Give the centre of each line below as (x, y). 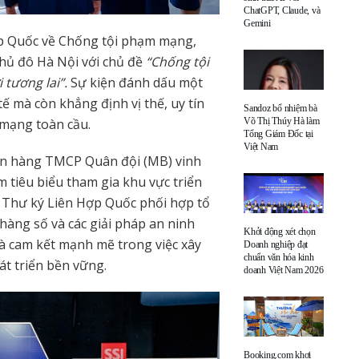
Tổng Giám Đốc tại (278, 133)
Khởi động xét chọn (280, 231)
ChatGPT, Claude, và (282, 10)
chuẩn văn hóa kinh (279, 257)
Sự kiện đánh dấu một (135, 83)
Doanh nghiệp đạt (276, 244)
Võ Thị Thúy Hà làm (282, 121)
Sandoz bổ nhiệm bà (280, 108)
